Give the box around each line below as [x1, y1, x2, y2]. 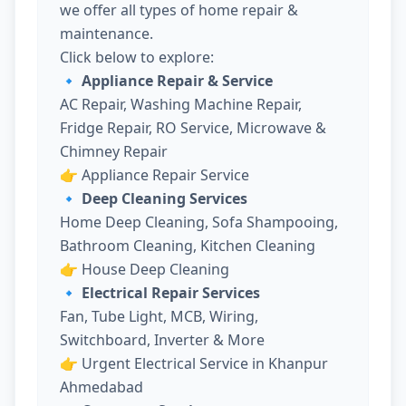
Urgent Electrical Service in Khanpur [82, 353, 328, 373]
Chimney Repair [60, 140, 168, 161]
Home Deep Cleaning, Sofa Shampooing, [60, 211, 338, 232]
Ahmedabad [60, 376, 143, 397]
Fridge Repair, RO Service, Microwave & [60, 117, 326, 138]
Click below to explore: [60, 46, 214, 67]
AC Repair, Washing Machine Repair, [60, 93, 302, 114]
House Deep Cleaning [82, 258, 229, 279]
